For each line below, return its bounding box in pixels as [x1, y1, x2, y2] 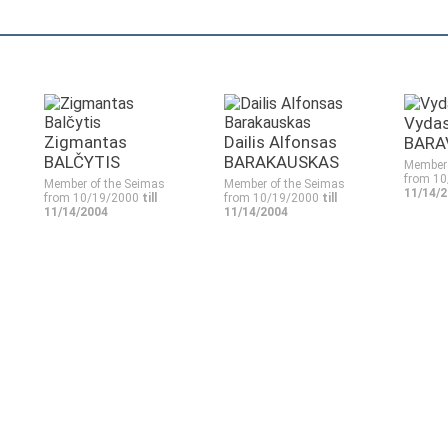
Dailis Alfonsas [224, 132, 337, 152]
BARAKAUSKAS [224, 152, 339, 172]
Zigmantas [44, 132, 127, 152]
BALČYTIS [44, 152, 120, 172]
